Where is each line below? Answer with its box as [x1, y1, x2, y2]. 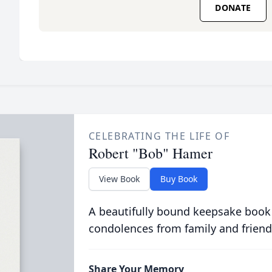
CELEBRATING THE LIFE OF [88, 129, 230, 143]
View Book [98, 173, 140, 185]
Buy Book [160, 173, 197, 185]
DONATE [215, 2, 251, 13]
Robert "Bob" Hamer [88, 143, 212, 163]
